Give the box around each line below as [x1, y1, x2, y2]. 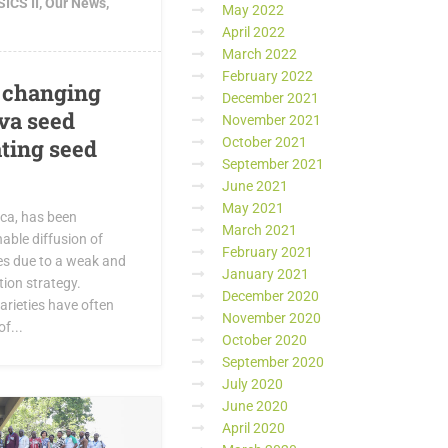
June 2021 [222, 178, 288, 194]
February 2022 [222, 68, 313, 84]
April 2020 [222, 420, 285, 436]
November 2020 [222, 310, 321, 326]
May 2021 [222, 200, 284, 216]
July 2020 [222, 376, 283, 392]
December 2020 [222, 288, 319, 304]
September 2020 [222, 354, 324, 370]
